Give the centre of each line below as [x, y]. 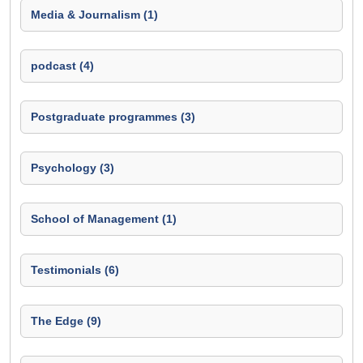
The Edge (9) [66, 321]
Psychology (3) [73, 168]
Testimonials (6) [75, 270]
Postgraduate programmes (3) [113, 117]
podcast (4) [62, 66]
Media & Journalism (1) [94, 15]
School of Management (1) [104, 219]
